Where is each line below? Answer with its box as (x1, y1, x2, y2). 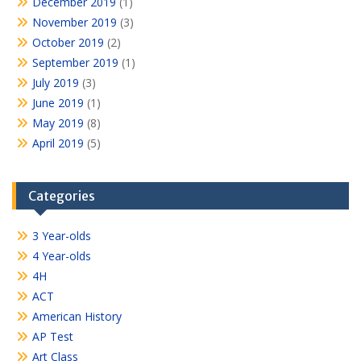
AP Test (32, 329, 73, 345)
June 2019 (32, 95, 84, 111)
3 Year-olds (32, 228, 91, 244)
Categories (28, 188, 95, 205)
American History (32, 309, 122, 325)
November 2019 (32, 15, 117, 31)
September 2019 (32, 55, 118, 71)
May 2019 (32, 115, 84, 131)
